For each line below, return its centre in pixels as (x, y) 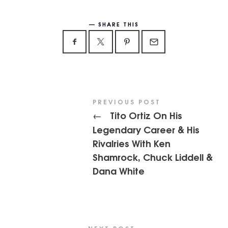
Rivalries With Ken (132, 143)
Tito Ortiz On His (145, 115)
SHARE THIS (119, 23)
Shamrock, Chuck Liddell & (153, 156)
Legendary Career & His (146, 129)
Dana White (119, 170)
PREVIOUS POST (127, 102)
